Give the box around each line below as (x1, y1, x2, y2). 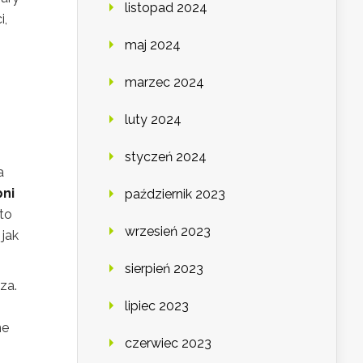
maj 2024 (125, 37, 181, 53)
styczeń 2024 (125, 149, 207, 165)
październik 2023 (125, 186, 225, 203)
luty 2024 (125, 112, 181, 128)
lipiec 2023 (125, 298, 189, 314)
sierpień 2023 (125, 261, 203, 277)
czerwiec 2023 (125, 335, 211, 352)
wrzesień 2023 (125, 224, 211, 240)
